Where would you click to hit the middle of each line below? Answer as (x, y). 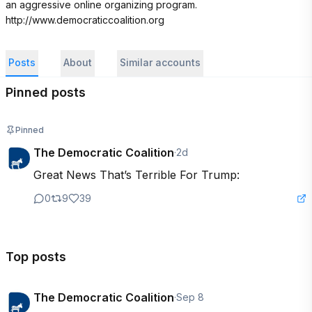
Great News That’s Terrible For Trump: (136, 175)
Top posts (36, 257)
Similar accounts (160, 62)
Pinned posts (46, 92)
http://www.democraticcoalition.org (85, 20)
